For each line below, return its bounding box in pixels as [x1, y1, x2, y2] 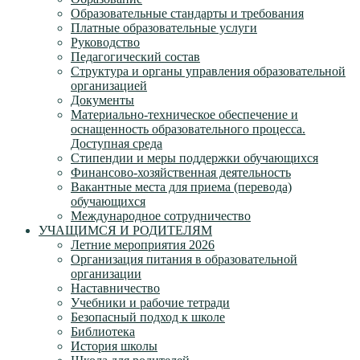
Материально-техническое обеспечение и [71, 108, 298, 122]
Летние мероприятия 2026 [71, 238, 215, 252]
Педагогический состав [71, 50, 200, 64]
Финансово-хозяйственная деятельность [71, 166, 291, 180]
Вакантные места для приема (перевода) [71, 180, 292, 194]
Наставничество [71, 281, 160, 296]
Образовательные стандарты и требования [71, 6, 304, 21]
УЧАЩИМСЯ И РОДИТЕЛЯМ [39, 223, 212, 238]
